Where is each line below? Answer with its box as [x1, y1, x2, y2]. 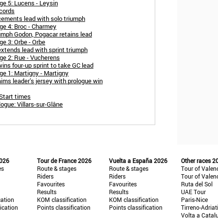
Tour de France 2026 [36, 157, 91, 164]
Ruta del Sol [181, 180, 213, 188]
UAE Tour [181, 188, 206, 196]
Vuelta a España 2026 [109, 157, 167, 164]
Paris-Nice [181, 196, 208, 203]
